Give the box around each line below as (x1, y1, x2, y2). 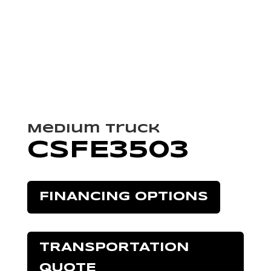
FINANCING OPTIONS (39, 191, 208, 203)
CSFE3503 (27, 139, 189, 162)
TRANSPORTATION (39, 241, 189, 253)
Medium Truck (27, 123, 160, 135)
